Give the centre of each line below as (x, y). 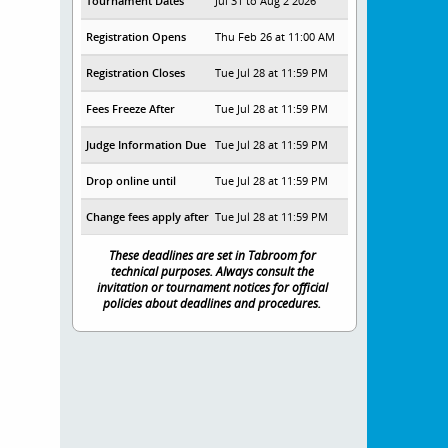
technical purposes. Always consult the (212, 271)
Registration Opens (135, 36)
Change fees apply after (147, 216)
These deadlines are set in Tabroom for (212, 255)
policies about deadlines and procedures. (212, 303)
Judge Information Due (145, 144)
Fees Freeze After (130, 108)
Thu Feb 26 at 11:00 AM (275, 36)
